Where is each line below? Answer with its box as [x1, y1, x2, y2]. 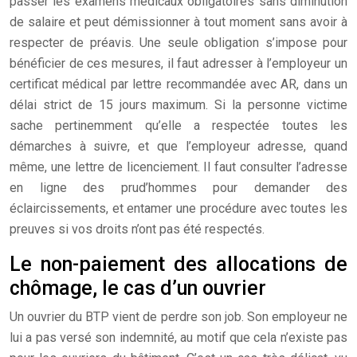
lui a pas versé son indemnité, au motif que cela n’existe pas [10, 330, 347, 345]
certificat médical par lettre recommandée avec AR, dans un [10, 76, 347, 92]
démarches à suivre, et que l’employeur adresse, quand [10, 139, 347, 154]
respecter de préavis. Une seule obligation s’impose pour [10, 35, 347, 50]
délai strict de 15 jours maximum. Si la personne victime [10, 97, 347, 112]
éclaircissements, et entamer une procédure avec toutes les [10, 201, 347, 216]
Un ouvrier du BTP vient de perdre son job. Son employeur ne [10, 309, 347, 324]
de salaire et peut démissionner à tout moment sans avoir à [10, 14, 347, 29]
